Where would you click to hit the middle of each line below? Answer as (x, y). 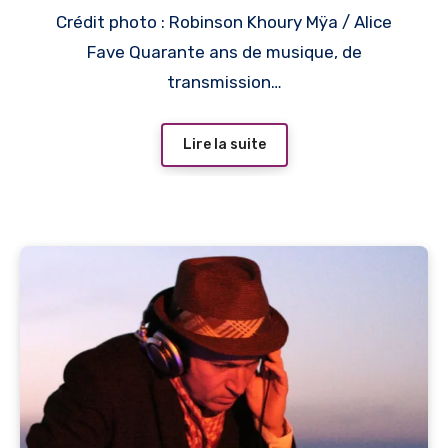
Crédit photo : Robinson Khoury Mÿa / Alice (224, 21)
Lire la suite (224, 144)
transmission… (224, 81)
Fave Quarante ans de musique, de (224, 51)
